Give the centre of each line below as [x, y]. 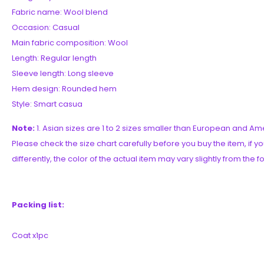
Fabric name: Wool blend [60, 12]
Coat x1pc [30, 235]
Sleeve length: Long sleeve [63, 73]
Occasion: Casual [46, 27]
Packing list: [38, 204]
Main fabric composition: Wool [70, 42]
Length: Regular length [54, 58]
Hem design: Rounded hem [64, 88]
